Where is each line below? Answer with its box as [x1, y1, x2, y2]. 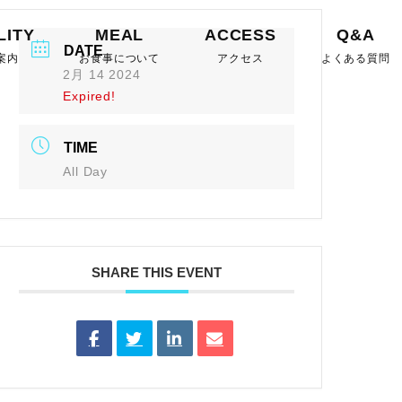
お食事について [79, 52, 160, 65]
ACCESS [204, 26, 276, 44]
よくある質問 [320, 52, 390, 65]
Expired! [63, 89, 116, 103]
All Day [63, 164, 108, 179]
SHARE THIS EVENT [92, 265, 223, 280]
